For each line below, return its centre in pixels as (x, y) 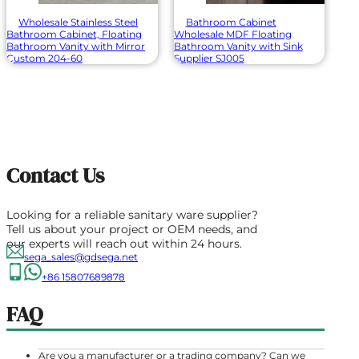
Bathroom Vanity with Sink (238, 46)
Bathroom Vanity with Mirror (76, 46)
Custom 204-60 (44, 58)
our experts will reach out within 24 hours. (124, 243)
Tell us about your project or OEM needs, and (132, 229)
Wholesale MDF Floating (232, 34)
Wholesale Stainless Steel (78, 22)
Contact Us (55, 176)
